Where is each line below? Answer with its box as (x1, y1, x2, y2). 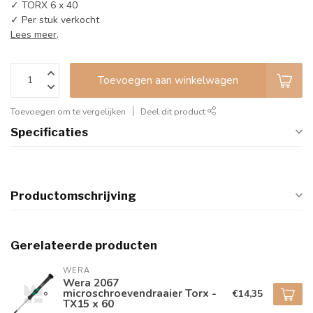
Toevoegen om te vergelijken (10, 105, 126, 117)
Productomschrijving (10, 188, 136, 203)
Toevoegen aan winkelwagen (98, 72, 238, 87)
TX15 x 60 (63, 296, 114, 311)
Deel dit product (140, 105, 208, 117)
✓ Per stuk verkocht (10, 13, 99, 27)
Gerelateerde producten (10, 238, 157, 252)
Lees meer (10, 27, 57, 41)
